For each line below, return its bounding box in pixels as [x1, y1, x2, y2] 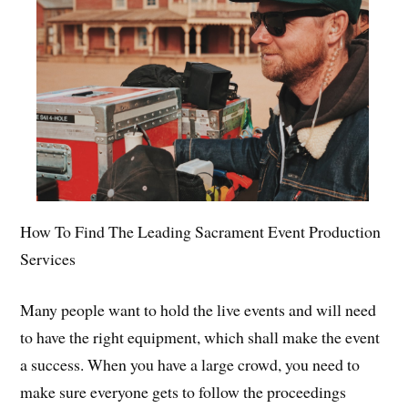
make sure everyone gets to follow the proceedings [20, 381, 347, 403]
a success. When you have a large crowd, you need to [20, 353, 361, 376]
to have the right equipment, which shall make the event [20, 326, 381, 349]
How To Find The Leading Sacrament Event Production [20, 219, 382, 242]
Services [20, 247, 76, 270]
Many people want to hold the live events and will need [20, 299, 377, 321]
